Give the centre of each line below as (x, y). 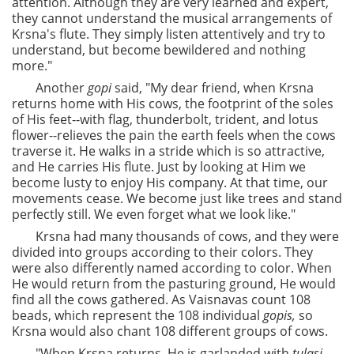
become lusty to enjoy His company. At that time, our (170, 183)
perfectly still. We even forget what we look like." (154, 214)
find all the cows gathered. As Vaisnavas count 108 (161, 299)
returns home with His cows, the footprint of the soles (173, 104)
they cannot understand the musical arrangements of (172, 18)
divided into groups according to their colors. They (162, 252)
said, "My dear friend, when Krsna (213, 88)
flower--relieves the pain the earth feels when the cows (174, 135)
